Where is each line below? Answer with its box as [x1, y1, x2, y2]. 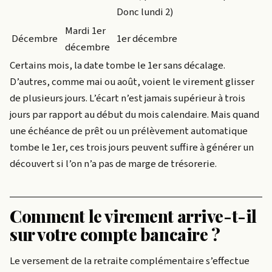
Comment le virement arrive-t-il [10, 204, 257, 227]
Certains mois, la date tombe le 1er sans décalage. [10, 58, 225, 73]
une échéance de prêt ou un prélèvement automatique [10, 123, 248, 138]
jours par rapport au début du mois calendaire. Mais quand [10, 107, 259, 122]
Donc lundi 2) [117, 4, 174, 19]
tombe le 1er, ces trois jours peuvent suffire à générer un [10, 140, 254, 155]
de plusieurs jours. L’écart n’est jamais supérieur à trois [10, 90, 245, 106]
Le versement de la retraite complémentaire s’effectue [10, 253, 250, 268]
